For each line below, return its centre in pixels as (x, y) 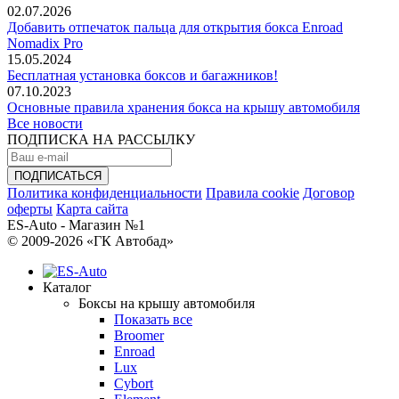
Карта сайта (92, 208)
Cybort (134, 383)
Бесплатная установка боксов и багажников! (142, 75)
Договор (329, 192)
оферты (30, 208)
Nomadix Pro (45, 43)
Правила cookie (252, 192)
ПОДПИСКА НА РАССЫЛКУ (101, 139)
